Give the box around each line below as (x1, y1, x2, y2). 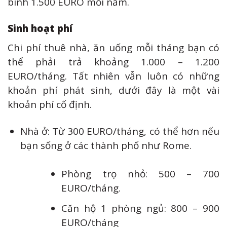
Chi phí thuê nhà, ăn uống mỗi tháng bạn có (8, 41, 219, 54)
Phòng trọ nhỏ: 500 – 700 (61, 167, 219, 181)
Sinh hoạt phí (8, 22, 72, 35)
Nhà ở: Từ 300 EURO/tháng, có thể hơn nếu (20, 124, 219, 138)
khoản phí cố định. (8, 97, 92, 111)
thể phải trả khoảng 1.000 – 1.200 (8, 55, 219, 68)
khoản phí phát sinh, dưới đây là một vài (8, 83, 219, 97)
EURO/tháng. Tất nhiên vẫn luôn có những (8, 69, 219, 83)
